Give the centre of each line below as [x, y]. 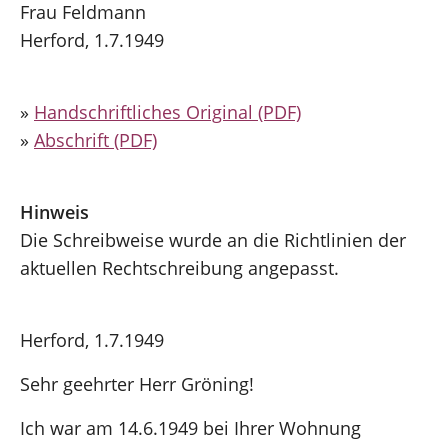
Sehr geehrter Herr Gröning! [137, 383]
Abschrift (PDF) [95, 139]
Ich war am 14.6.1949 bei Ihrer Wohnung [190, 427]
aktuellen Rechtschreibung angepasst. [179, 267]
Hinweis [54, 211]
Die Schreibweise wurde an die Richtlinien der [213, 239]
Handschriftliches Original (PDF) [167, 111]
